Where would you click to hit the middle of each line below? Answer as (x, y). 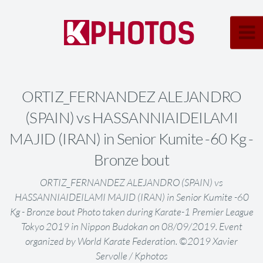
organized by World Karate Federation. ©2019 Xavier (131, 241)
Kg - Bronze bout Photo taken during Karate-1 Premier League (131, 212)
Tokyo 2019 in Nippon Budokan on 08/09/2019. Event (131, 227)
